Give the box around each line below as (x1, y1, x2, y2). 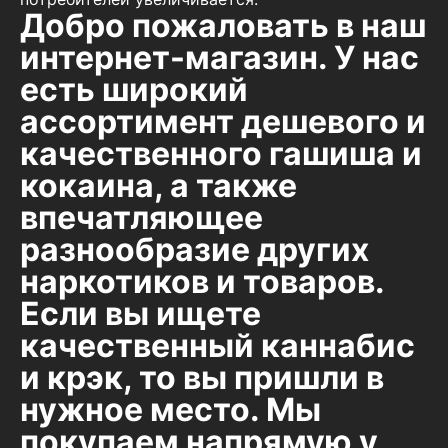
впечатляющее (20, 198, 263, 238)
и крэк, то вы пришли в (20, 358, 384, 398)
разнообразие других (20, 230, 369, 270)
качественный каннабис (20, 326, 415, 366)
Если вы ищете (20, 294, 261, 334)
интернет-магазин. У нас (20, 38, 419, 78)
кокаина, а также (20, 166, 297, 206)
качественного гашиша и (20, 134, 422, 174)
